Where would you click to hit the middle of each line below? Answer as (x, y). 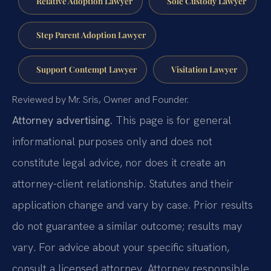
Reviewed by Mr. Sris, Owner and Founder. (100, 100)
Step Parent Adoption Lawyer (91, 35)
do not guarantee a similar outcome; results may (127, 226)
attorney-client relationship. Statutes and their (123, 184)
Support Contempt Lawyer (86, 69)
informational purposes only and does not (112, 142)
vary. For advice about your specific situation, (121, 247)
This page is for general (172, 120)
